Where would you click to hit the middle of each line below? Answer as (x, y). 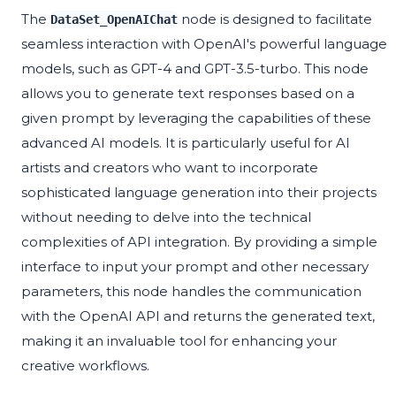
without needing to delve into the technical (166, 217)
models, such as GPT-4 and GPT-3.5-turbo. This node (195, 69)
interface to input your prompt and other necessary (195, 267)
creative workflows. (85, 366)
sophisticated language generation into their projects (199, 193)
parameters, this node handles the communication (191, 292)
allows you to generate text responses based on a (188, 94)
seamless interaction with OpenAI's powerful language (204, 44)
